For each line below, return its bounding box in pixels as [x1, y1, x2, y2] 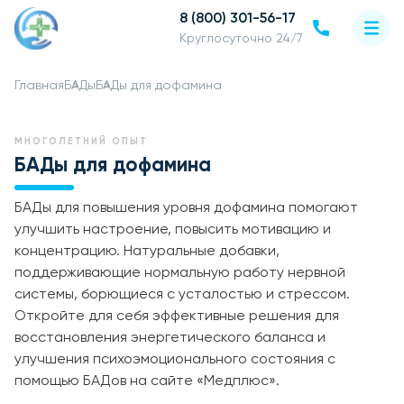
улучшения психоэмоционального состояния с [14, 353, 335, 367]
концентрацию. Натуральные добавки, [14, 244, 280, 259]
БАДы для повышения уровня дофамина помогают [14, 201, 358, 216]
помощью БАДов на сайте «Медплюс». [14, 374, 280, 389]
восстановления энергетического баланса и [14, 331, 326, 345]
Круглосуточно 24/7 [179, 32, 303, 45]
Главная [14, 79, 64, 92]
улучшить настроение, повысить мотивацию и [14, 223, 331, 237]
